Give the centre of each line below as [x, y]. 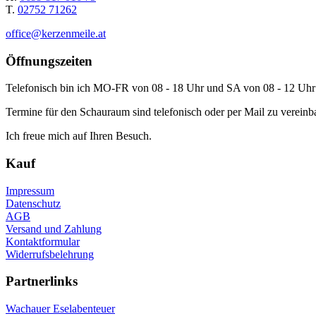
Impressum [30, 190]
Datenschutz [33, 203]
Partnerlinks [42, 281]
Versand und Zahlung [54, 229]
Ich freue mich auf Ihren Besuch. [79, 136]
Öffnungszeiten [49, 61]
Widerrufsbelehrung [50, 254]
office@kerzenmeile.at [56, 33]
